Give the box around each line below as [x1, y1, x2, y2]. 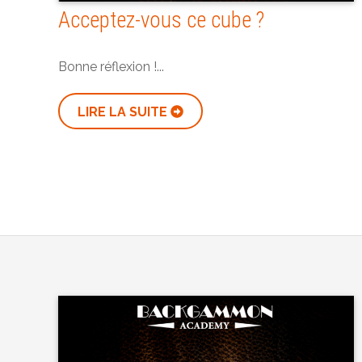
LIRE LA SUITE [78, 103, 170, 120]
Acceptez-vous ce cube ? [58, 6, 264, 33]
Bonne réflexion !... [58, 58, 164, 74]
